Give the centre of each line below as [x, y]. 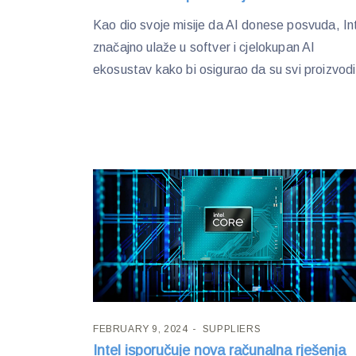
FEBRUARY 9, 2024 [141, 329]
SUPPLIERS [232, 329]
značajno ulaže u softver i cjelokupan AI [204, 48]
